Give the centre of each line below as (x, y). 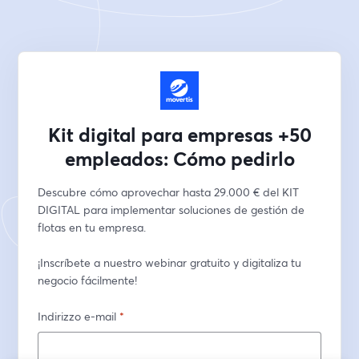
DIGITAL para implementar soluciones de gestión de (171, 210)
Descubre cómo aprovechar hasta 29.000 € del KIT (169, 192)
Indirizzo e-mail (77, 316)
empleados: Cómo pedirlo (179, 159)
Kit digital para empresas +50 (179, 135)
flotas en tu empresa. (94, 227)
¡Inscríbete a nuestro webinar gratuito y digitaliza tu (170, 262)
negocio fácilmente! (88, 280)
